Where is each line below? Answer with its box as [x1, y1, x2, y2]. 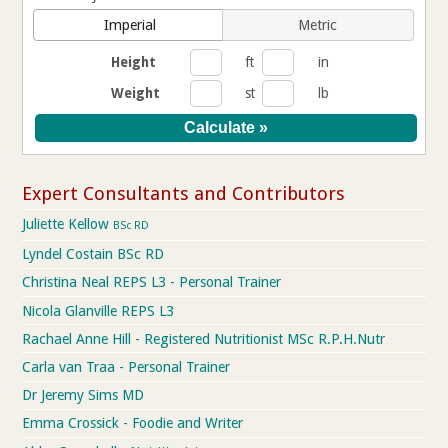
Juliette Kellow [22, 216, 114, 233]
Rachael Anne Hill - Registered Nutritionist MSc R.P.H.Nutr [22, 330, 386, 347]
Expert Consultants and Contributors [22, 182, 346, 204]
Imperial [103, 16, 156, 33]
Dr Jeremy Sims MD [22, 387, 145, 404]
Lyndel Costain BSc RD [22, 246, 165, 263]
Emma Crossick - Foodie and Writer [22, 415, 244, 432]
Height [111, 53, 157, 70]
